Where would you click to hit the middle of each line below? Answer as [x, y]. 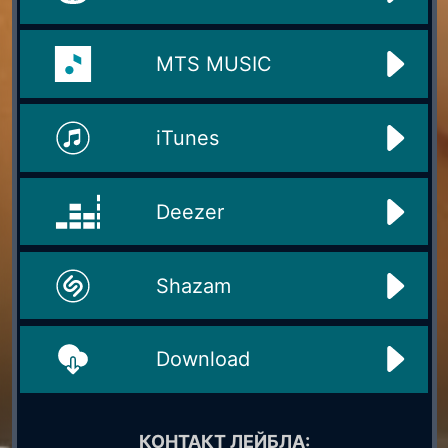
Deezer [189, 211]
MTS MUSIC [213, 63]
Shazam [193, 285]
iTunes [187, 137]
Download [202, 359]
